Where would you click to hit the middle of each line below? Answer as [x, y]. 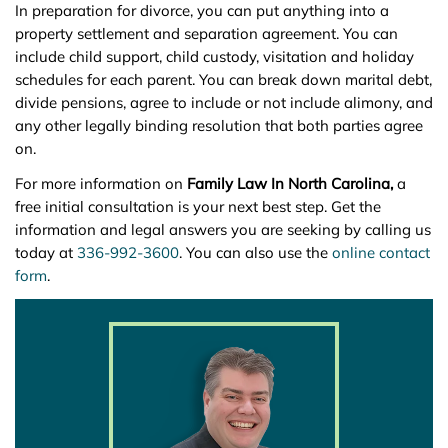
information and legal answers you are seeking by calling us [223, 230]
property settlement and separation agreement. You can [206, 34]
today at [46, 253]
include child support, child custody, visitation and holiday [214, 57]
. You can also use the [255, 253]
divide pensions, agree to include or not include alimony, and [224, 103]
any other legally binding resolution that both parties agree [219, 126]
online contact [381, 253]
